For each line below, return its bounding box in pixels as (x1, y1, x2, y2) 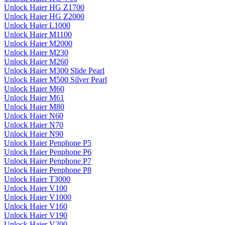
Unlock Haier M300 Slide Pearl (4, 66, 104, 75)
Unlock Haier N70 (4, 121, 63, 130)
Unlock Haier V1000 (4, 193, 71, 202)
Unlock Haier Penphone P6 (4, 148, 91, 157)
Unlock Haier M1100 (4, 30, 72, 39)
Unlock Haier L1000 (4, 21, 70, 30)
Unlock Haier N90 (4, 130, 63, 139)
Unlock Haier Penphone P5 (4, 139, 91, 148)
